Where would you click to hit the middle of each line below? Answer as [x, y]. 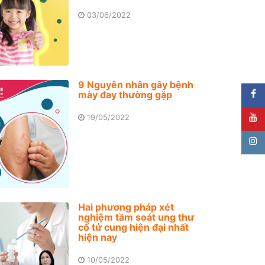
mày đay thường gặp [125, 94]
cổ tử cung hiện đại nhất [134, 227]
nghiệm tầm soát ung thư [136, 217]
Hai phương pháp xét [126, 207]
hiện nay [98, 237]
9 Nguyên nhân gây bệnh [136, 84]
